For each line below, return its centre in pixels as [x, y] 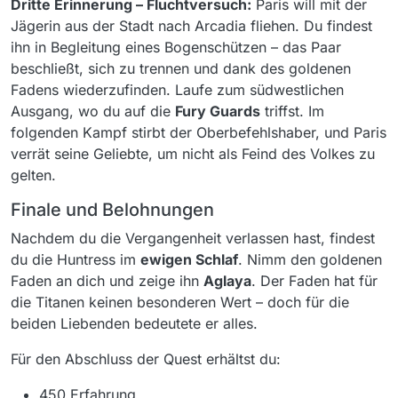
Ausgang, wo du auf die [93, 111]
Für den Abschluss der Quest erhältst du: [146, 359]
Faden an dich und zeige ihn [107, 281]
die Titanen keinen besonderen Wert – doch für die [180, 302]
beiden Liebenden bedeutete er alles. [134, 323]
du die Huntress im [76, 259]
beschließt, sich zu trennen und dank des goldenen [181, 68]
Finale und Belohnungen [112, 210]
